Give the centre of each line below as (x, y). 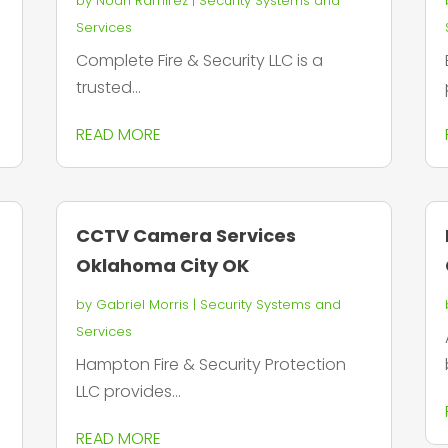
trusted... (108, 88)
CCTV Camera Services (185, 235)
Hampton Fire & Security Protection (210, 364)
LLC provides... (128, 391)
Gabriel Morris (142, 304)
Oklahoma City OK (162, 265)
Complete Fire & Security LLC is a (199, 61)
